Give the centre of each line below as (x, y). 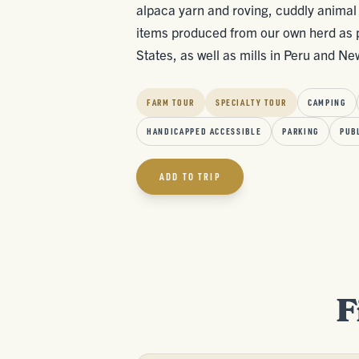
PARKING (301, 131)
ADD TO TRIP (190, 177)
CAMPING (327, 103)
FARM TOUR (171, 103)
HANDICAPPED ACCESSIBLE (204, 131)
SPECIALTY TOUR (251, 103)
